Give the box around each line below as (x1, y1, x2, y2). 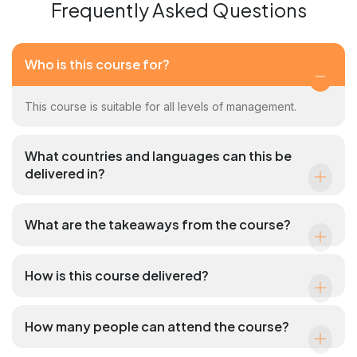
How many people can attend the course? (25, 317, 289, 335)
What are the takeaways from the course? (25, 215, 291, 233)
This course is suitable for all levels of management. (25, 99, 300, 113)
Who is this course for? (25, 55, 170, 73)
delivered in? (25, 164, 105, 182)
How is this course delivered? (25, 266, 209, 284)
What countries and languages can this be (25, 147, 292, 164)
